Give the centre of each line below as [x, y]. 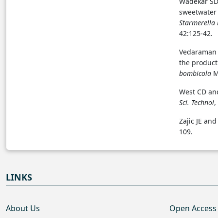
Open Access [193, 208]
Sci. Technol [197, 102]
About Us [23, 208]
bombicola [195, 73]
